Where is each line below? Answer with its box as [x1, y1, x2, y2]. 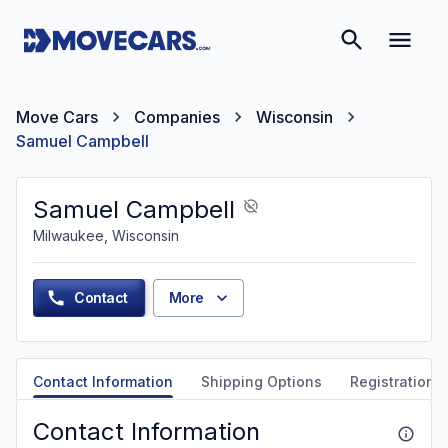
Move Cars [16, 107, 98, 127]
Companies [134, 107, 220, 127]
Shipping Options [201, 373, 322, 390]
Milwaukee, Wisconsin [33, 227, 179, 244]
